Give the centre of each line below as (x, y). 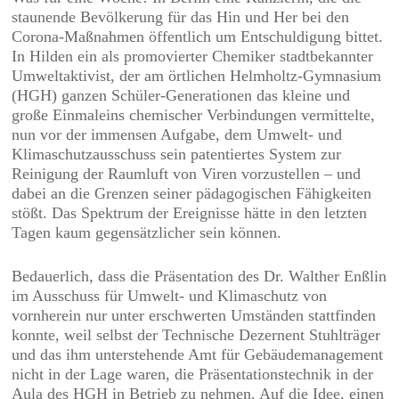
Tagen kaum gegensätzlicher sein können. (147, 232)
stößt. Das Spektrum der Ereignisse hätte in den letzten (190, 213)
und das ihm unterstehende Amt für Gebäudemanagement (198, 354)
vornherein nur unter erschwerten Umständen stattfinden (194, 315)
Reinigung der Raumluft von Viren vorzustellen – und (187, 174)
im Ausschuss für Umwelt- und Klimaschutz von (170, 296)
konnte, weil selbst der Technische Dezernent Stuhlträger (196, 335)
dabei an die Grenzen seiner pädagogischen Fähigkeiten (192, 193)
